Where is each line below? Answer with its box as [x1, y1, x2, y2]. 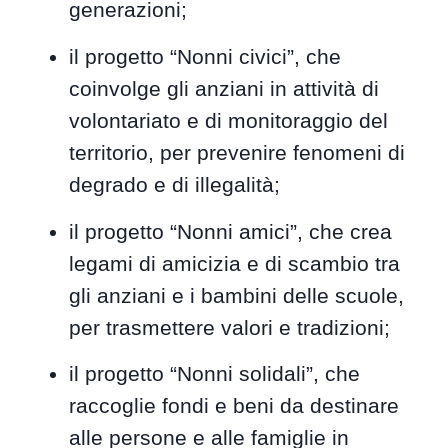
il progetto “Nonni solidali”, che [69, 362, 361, 386]
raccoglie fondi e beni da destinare [69, 394, 400, 418]
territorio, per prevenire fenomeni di [69, 140, 406, 164]
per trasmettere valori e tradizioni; [69, 315, 391, 339]
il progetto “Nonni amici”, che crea [69, 219, 393, 243]
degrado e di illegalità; [69, 172, 281, 196]
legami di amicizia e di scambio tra [69, 251, 401, 275]
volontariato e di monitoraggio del [69, 108, 389, 132]
